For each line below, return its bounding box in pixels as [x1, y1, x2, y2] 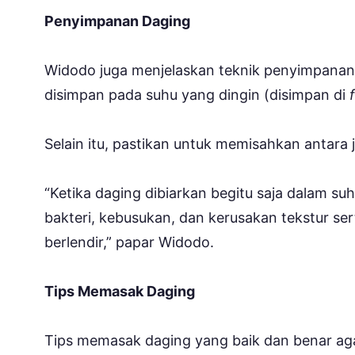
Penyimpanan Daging [44, 12, 190, 29]
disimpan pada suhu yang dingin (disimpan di [44, 86, 345, 103]
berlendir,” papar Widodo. [44, 233, 214, 250]
